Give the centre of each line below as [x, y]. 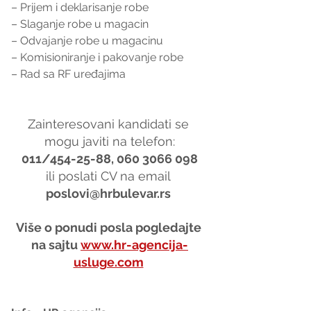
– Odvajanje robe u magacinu [87, 40]
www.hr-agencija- [134, 244]
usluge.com [108, 262]
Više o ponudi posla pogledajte [110, 227]
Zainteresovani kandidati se [110, 124]
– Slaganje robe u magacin [80, 24]
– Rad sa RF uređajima [68, 74]
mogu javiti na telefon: [110, 141]
